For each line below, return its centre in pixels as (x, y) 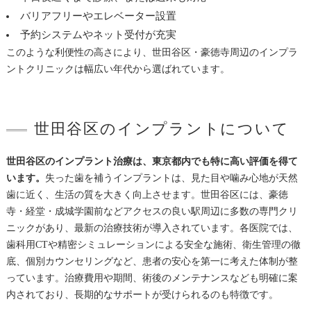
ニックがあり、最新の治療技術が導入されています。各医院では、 (152, 228)
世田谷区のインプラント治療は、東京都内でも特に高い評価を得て (152, 161)
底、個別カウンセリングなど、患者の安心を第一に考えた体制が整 (152, 261)
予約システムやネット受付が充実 (98, 34)
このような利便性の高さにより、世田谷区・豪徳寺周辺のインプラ (152, 52)
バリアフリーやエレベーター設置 (98, 16)
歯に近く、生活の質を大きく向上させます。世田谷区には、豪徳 (147, 194)
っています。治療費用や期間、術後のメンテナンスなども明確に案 (152, 278)
